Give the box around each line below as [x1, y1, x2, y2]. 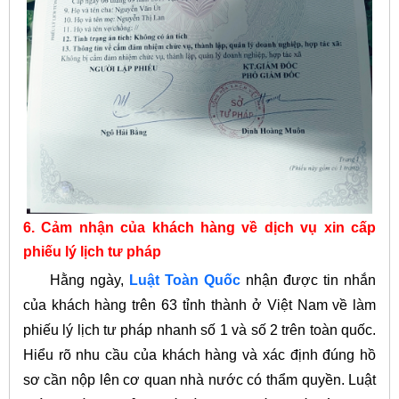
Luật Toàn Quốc [129, 272, 241, 288]
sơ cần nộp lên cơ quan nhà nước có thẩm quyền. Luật [22, 371, 377, 387]
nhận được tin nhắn [240, 272, 377, 288]
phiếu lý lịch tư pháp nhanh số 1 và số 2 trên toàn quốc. [22, 322, 377, 338]
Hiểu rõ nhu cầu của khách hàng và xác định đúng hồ [22, 346, 377, 362]
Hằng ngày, [22, 272, 130, 288]
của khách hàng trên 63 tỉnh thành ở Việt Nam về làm [22, 297, 377, 313]
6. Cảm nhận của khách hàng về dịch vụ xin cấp [22, 220, 377, 236]
